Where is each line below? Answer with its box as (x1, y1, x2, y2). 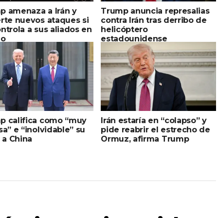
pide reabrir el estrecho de (101, 125, 210, 134)
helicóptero (101, 24, 148, 34)
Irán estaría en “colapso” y (101, 115, 207, 125)
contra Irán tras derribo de (101, 15, 207, 25)
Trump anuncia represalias (101, 6, 210, 16)
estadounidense (101, 34, 167, 43)
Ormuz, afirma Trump (101, 134, 189, 144)
